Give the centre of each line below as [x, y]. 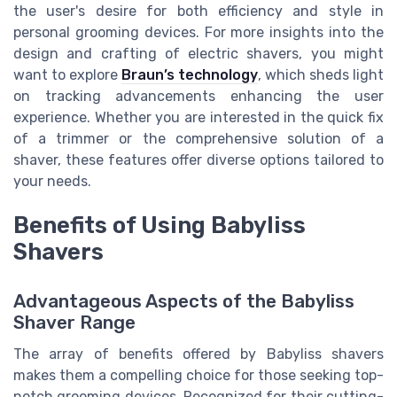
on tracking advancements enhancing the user [198, 96]
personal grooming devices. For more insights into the [198, 32]
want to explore [67, 74]
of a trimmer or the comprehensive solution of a [198, 138]
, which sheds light [321, 74]
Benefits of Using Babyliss [160, 225]
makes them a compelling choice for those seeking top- [198, 375]
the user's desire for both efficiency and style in [198, 11]
